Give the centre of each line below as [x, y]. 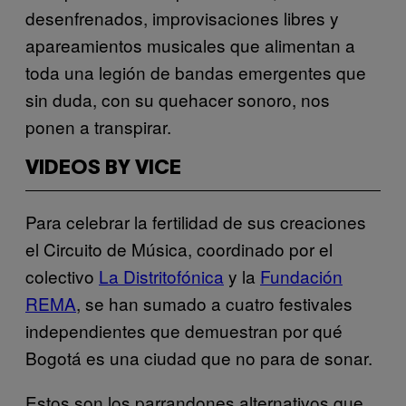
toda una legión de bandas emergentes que [196, 72]
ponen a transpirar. [98, 126]
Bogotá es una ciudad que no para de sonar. [199, 357]
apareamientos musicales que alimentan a [190, 44]
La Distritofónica [161, 275]
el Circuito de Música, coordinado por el [179, 248]
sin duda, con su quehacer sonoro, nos [178, 99]
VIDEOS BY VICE [103, 168]
